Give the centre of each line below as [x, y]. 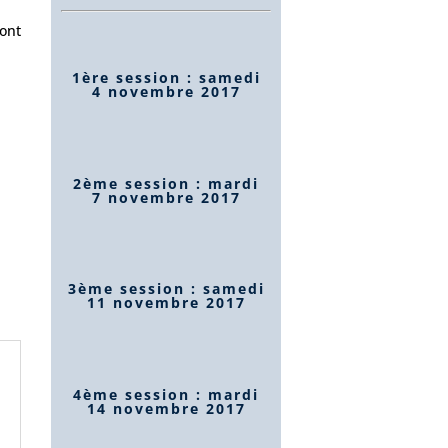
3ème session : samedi [166, 289]
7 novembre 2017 [166, 197]
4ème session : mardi [166, 394]
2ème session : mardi [166, 183]
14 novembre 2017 [166, 408]
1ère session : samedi [166, 77]
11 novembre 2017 [166, 303]
